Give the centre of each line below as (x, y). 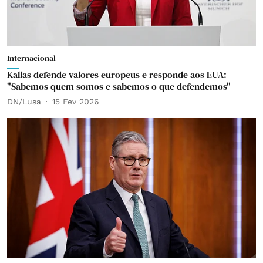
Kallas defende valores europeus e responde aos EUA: (117, 75)
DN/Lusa (24, 101)
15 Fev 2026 (76, 101)
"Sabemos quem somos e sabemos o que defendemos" (119, 86)
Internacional (31, 58)
